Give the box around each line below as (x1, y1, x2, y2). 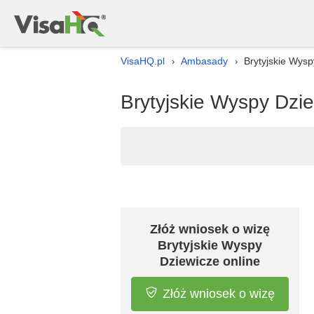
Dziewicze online (160, 254, 260, 268)
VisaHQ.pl (121, 55, 165, 67)
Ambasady (181, 55, 228, 67)
